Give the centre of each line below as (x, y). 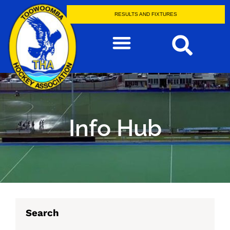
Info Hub (115, 128)
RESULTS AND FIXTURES (146, 14)
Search (42, 213)
